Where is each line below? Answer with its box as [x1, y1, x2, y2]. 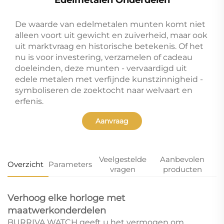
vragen [109, 164, 135, 174]
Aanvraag [95, 116, 128, 125]
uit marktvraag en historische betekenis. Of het [15, 41, 203, 51]
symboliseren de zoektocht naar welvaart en [15, 85, 192, 95]
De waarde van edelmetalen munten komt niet [15, 19, 205, 29]
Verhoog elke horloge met [7, 192, 125, 203]
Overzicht [7, 159, 43, 169]
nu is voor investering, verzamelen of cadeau [15, 52, 192, 62]
